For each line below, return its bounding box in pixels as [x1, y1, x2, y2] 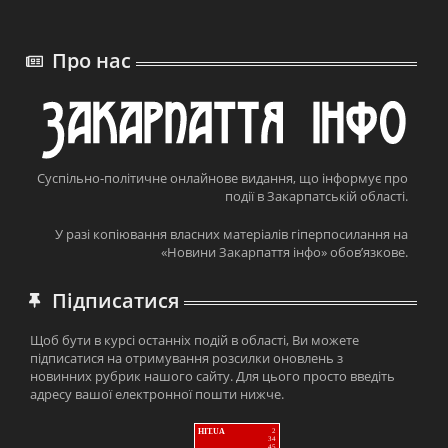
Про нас [52, 47, 132, 75]
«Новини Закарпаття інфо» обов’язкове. [160, 242, 408, 261]
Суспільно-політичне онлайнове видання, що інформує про [36, 168, 408, 187]
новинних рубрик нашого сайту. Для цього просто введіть [30, 366, 396, 385]
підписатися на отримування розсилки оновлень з [30, 348, 344, 367]
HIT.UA [197, 426, 225, 436]
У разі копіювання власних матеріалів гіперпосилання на [54, 224, 408, 243]
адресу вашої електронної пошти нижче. [30, 384, 285, 403]
